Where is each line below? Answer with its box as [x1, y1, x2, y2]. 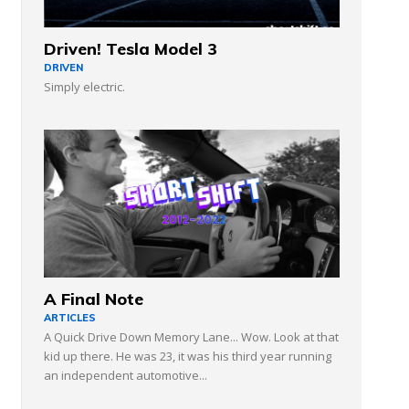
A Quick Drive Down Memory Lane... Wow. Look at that [44, 329, 339, 345]
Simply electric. [44, 79, 125, 95]
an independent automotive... [44, 367, 207, 383]
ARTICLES [44, 311, 96, 324]
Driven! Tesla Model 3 [44, 38, 217, 59]
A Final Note [44, 288, 143, 309]
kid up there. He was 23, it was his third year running [44, 348, 331, 364]
